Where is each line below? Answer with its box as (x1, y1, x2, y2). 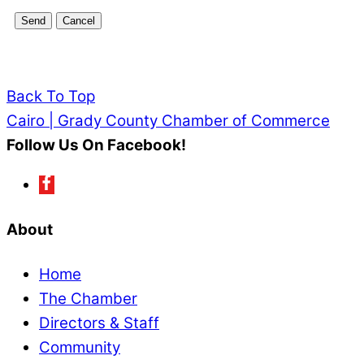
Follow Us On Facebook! (6, 136, 186, 155)
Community (39, 338, 120, 357)
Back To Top (6, 87, 95, 106)
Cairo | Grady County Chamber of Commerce (6, 111, 330, 131)
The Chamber (39, 289, 137, 308)
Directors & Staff (39, 314, 159, 332)
